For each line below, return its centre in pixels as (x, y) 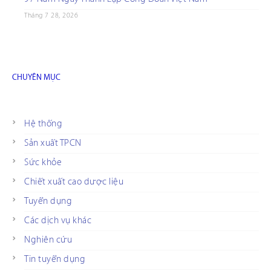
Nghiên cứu (48, 240)
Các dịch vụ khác (58, 221)
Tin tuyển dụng (55, 260)
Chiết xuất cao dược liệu (74, 182)
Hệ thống (43, 124)
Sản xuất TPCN (53, 143)
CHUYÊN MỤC (36, 77)
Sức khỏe (43, 163)
